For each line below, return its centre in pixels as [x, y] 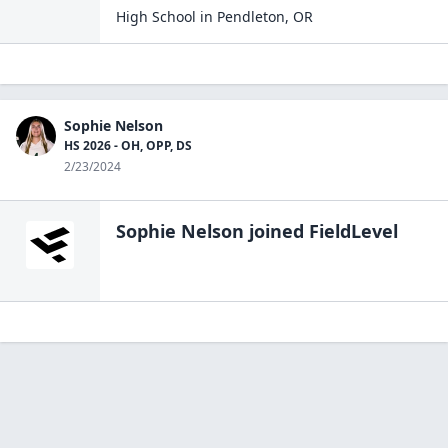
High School [156, 16]
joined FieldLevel [321, 231]
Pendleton [251, 16]
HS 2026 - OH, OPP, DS [128, 145]
